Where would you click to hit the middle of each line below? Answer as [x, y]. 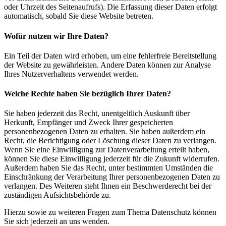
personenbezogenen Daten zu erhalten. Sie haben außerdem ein [105, 132]
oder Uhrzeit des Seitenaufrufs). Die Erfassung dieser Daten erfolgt [110, 7]
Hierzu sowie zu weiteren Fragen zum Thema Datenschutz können [110, 212]
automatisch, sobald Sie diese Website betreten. [79, 16]
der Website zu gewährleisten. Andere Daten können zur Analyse [107, 65]
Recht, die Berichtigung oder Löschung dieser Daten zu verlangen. [110, 141]
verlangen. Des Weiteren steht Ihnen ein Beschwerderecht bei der [108, 186]
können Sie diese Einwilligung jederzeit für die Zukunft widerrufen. [112, 159]
